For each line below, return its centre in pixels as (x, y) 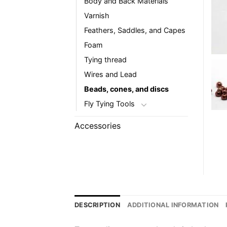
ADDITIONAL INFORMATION (173, 205)
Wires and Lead (110, 74)
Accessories (98, 126)
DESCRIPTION (97, 205)
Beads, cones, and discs (126, 89)
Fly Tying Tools (109, 104)
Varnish (97, 16)
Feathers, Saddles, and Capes (135, 30)
